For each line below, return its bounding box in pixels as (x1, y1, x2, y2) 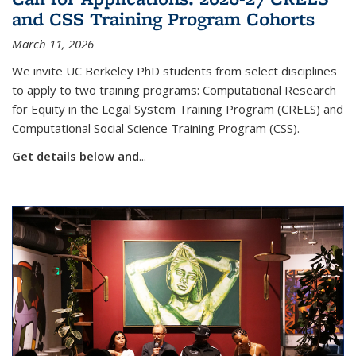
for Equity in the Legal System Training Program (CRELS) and (12, 100, 343, 117)
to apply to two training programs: (12, 81, 203, 98)
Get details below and (12, 147, 139, 164)
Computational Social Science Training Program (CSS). (12, 119, 300, 136)
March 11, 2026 (12, 35, 94, 52)
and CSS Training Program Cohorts (12, 6, 315, 31)
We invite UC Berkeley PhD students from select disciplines (12, 62, 337, 79)
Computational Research (203, 81, 336, 98)
